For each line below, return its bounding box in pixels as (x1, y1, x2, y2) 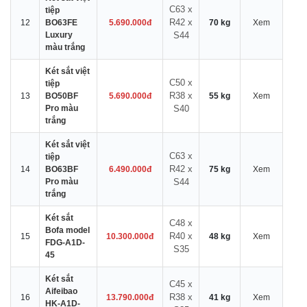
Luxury (45, 30, 73, 40)
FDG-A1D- (45, 238, 85, 247)
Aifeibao (45, 286, 77, 296)
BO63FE (45, 18, 77, 27)
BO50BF (45, 91, 78, 101)
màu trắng (45, 42, 85, 52)
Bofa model (45, 225, 90, 235)
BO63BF (45, 164, 78, 174)
